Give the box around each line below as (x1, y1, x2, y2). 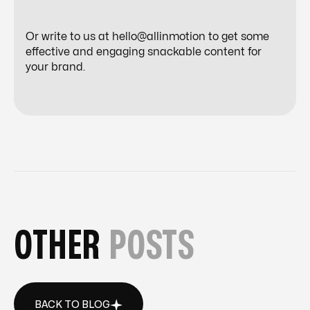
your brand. (26, 62, 85, 73)
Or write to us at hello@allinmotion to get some (26, 31, 269, 43)
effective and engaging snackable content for (26, 46, 262, 58)
